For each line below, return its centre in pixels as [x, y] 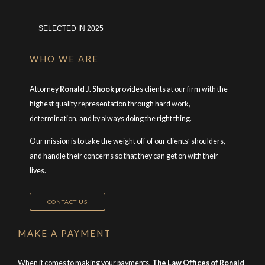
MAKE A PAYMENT [64, 233]
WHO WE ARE [64, 59]
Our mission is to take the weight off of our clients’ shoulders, [127, 141]
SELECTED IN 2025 [71, 29]
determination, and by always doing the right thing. [111, 119]
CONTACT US [68, 201]
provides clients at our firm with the [171, 89]
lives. [38, 170]
